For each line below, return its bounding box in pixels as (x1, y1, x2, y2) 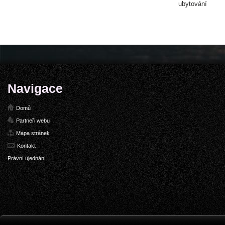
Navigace (8, 81, 63, 95)
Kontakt (17, 143, 36, 149)
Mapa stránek (16, 130, 50, 136)
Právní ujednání (8, 155, 46, 161)
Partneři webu (16, 118, 50, 124)
